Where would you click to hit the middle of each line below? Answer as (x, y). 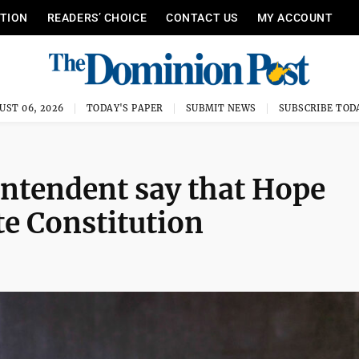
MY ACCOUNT (295, 18)
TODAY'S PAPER (125, 108)
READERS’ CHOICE (97, 18)
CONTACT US (202, 18)
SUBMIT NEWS (221, 108)
